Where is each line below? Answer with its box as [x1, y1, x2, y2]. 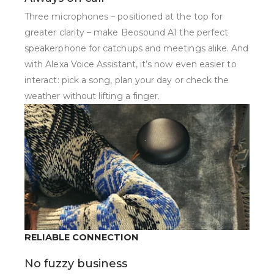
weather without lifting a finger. [24, 90, 160, 102]
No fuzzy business [24, 256, 127, 270]
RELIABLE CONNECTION [24, 231, 139, 243]
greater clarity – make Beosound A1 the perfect [24, 26, 229, 38]
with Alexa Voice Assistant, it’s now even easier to [24, 58, 237, 70]
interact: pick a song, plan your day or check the [24, 74, 229, 86]
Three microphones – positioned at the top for [24, 10, 223, 22]
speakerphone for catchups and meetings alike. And [24, 42, 249, 54]
